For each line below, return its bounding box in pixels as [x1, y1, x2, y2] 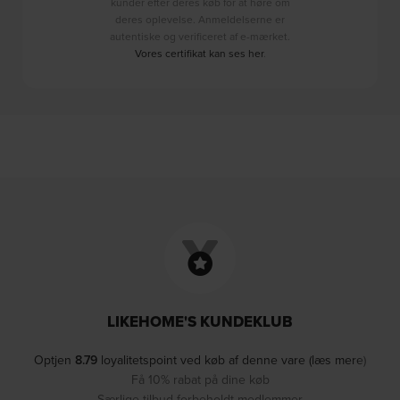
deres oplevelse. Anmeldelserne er [115, 11, 285, 27]
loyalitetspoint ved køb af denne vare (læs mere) [97, 350, 366, 369]
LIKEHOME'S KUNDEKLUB [107, 310, 293, 333]
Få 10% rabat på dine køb [130, 370, 270, 388]
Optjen [34, 350, 75, 369]
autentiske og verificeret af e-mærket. [110, 28, 290, 44]
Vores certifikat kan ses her [134, 45, 263, 61]
